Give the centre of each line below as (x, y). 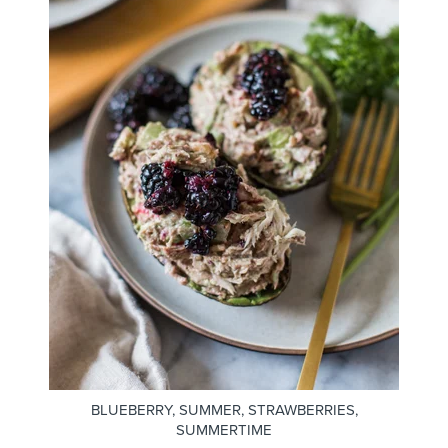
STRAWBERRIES (301, 409)
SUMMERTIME (224, 429)
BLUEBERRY (131, 409)
